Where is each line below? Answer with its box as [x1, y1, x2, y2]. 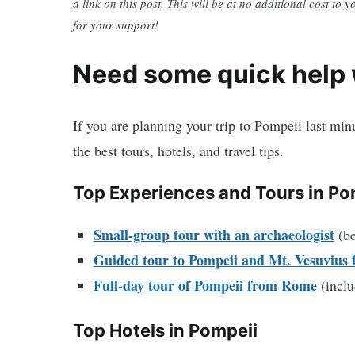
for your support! [73, 17, 158, 32]
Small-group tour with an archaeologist [93, 224, 334, 246]
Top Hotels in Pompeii [73, 319, 258, 341]
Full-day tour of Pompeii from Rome [93, 275, 317, 296]
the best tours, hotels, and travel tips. [73, 141, 284, 161]
